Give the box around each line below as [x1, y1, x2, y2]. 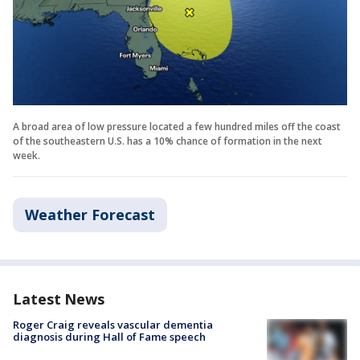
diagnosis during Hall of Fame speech [13, 329, 206, 345]
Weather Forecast [25, 205, 155, 225]
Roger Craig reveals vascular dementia [13, 317, 213, 333]
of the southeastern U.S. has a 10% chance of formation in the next [13, 134, 322, 149]
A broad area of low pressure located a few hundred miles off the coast [13, 120, 341, 134]
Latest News [13, 289, 104, 309]
